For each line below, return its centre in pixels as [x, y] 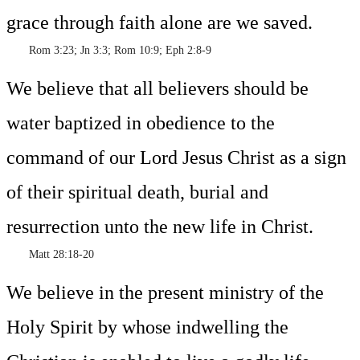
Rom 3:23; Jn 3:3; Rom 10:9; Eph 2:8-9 [109, 51]
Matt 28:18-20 [50, 255]
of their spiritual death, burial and [137, 192]
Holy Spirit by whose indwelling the [147, 327]
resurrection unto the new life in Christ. [160, 227]
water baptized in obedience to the [141, 123]
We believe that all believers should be [157, 89]
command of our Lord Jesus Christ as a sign [176, 158]
